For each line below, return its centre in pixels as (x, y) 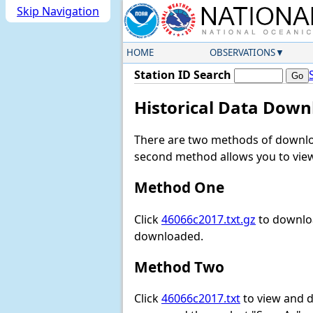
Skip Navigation (58, 11)
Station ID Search (183, 75)
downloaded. (169, 236)
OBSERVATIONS (242, 52)
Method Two (179, 267)
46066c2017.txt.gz (209, 219)
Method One (179, 188)
